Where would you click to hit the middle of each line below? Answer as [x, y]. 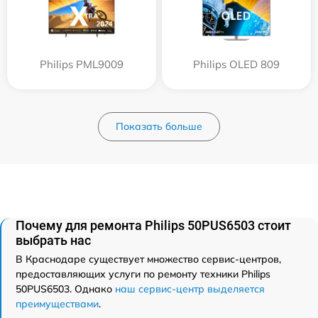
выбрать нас [53, 241]
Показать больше [159, 127]
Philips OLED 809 [236, 65]
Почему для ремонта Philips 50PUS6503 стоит [153, 226]
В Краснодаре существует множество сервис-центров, [148, 259]
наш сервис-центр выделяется [190, 289]
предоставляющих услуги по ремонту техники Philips [143, 274]
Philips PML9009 [82, 65]
